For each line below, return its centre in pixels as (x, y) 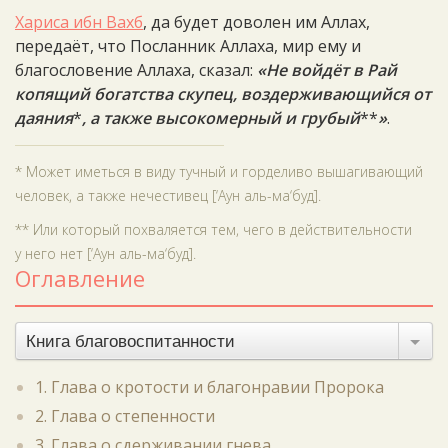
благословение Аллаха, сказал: (136, 70)
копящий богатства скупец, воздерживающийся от (223, 94)
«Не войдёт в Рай (327, 70)
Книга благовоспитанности (130, 341)
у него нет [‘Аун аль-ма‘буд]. (105, 253)
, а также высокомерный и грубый (221, 118)
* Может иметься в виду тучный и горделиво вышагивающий (219, 171)
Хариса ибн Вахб (79, 22)
